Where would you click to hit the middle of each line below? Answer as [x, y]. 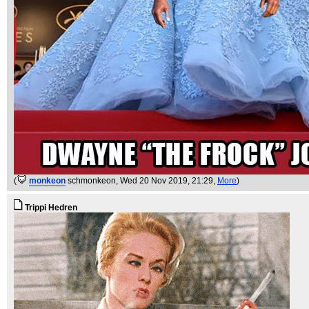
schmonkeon [92, 181]
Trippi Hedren [51, 208]
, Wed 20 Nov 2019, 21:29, [167, 181]
